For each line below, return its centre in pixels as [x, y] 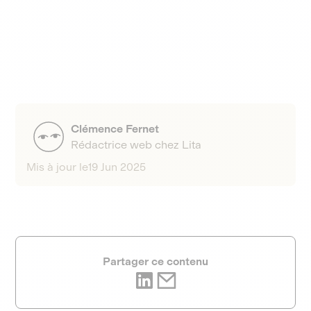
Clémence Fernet [115, 129]
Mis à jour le [58, 167]
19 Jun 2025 [117, 167]
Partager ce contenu [155, 261]
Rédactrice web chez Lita [136, 145]
